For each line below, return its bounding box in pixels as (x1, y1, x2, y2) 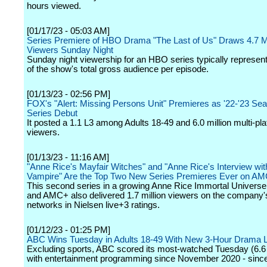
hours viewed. (27, 1, 81, 11)
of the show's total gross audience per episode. (27, 64, 209, 74)
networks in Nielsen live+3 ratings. (27, 200, 160, 210)
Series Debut (27, 108, 77, 118)
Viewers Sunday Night (27, 45, 113, 55)
